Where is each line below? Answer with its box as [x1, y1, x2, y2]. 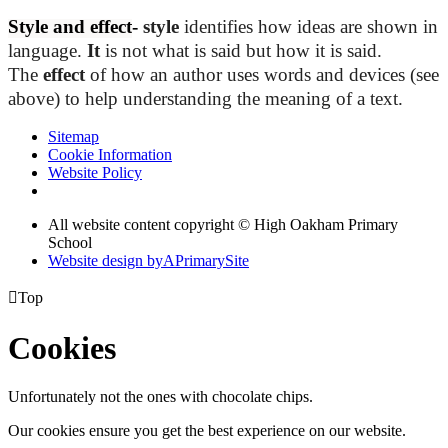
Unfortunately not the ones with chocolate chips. [8, 388, 313, 406]
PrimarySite [175, 252, 249, 270]
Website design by [48, 252, 163, 270]
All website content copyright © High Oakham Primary [48, 216, 398, 234]
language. [8, 40, 87, 62]
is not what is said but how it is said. [100, 40, 382, 62]
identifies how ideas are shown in [179, 16, 438, 38]
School [48, 234, 92, 252]
